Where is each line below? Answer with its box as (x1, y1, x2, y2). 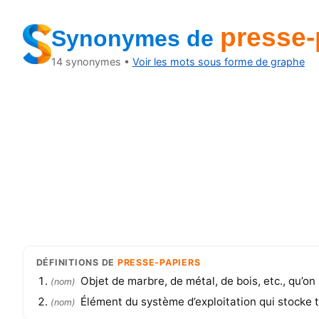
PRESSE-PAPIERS (117, 256, 201, 268)
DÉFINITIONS (36, 256, 99, 268)
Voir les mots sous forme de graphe (132, 56, 305, 68)
